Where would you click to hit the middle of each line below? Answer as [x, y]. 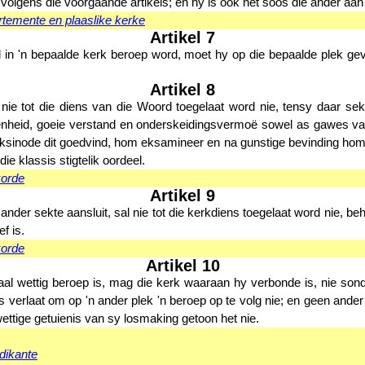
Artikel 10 [182, 266]
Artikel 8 [182, 90]
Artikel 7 [182, 37]
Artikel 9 [182, 196]
